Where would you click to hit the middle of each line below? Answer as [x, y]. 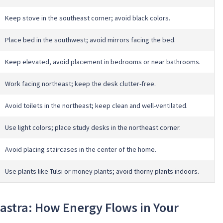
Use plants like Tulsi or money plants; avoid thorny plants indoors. [102, 171]
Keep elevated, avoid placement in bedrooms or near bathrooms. [103, 62]
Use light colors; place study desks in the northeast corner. [93, 128]
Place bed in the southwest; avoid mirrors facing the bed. [90, 40]
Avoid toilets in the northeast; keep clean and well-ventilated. [96, 106]
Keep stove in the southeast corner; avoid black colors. [88, 18]
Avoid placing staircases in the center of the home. [81, 150]
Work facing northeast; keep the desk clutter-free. [80, 84]
